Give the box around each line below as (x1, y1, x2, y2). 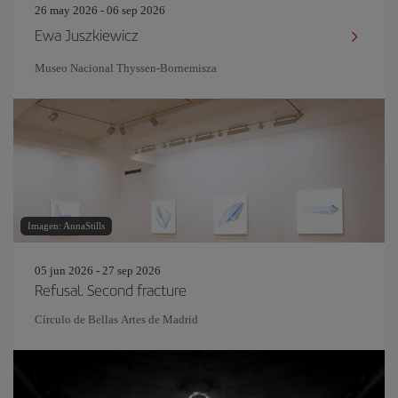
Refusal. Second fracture (35, 279, 187, 300)
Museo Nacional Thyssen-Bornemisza (35, 61, 217, 75)
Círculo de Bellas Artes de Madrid (35, 313, 198, 326)
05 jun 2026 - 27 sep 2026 (35, 264, 161, 277)
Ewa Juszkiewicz (35, 24, 139, 45)
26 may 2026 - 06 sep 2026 (35, 4, 165, 17)
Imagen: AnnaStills (28, 220, 105, 231)
